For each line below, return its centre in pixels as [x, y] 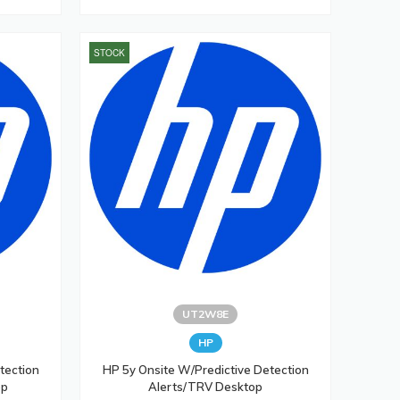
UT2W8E [206, 314]
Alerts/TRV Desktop [206, 387]
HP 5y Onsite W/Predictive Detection [205, 370]
